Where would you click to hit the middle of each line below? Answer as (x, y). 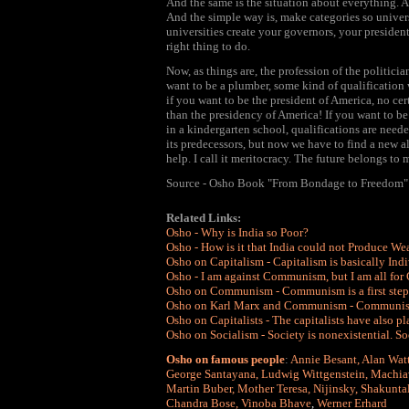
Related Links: (204, 218)
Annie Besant (324, 359)
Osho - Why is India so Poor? (237, 232)
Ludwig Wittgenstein (313, 374)
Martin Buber (199, 388)
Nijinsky (334, 388)
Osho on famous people (225, 359)
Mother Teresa (273, 388)
